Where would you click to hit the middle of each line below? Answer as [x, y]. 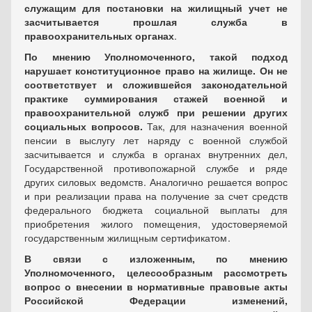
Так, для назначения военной [215, 126]
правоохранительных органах [99, 36]
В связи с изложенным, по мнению [156, 258]
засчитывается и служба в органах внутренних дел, [156, 154]
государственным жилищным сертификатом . [127, 237]
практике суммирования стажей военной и [156, 98]
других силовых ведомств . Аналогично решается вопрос [156, 182]
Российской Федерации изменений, [156, 300]
